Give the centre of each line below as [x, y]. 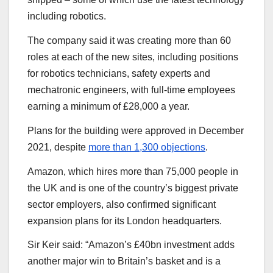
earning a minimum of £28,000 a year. [108, 106]
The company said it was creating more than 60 [129, 40]
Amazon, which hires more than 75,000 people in [133, 171]
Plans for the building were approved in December [136, 130]
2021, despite [58, 147]
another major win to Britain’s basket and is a [124, 261]
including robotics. [67, 16]
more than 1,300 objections [147, 147]
